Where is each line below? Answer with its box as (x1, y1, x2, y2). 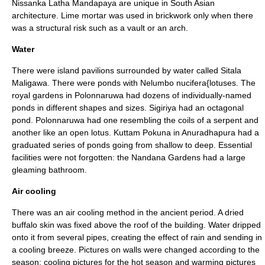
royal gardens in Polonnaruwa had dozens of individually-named (12, 91, 251, 100)
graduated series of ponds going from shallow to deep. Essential (12, 140, 252, 150)
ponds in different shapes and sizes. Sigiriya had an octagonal (12, 103, 244, 112)
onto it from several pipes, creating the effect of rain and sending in (12, 232, 262, 242)
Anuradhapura (182, 128, 235, 137)
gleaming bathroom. (12, 165, 87, 174)
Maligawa (12, 78, 47, 88)
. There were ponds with (47, 78, 140, 88)
